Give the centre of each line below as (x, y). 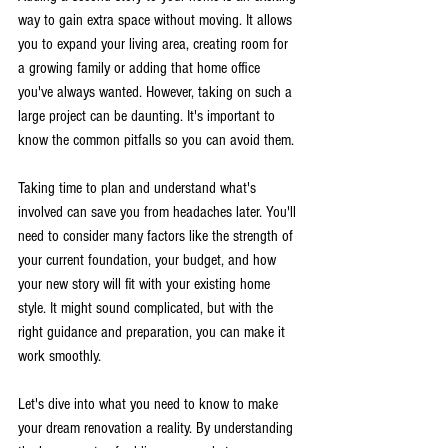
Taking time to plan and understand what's (139, 187)
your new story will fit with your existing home (146, 283)
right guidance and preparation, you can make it (153, 331)
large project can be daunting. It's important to (148, 115)
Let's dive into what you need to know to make (150, 403)
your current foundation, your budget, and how (149, 259)
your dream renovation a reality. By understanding (157, 427)
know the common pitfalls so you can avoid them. (156, 139)
